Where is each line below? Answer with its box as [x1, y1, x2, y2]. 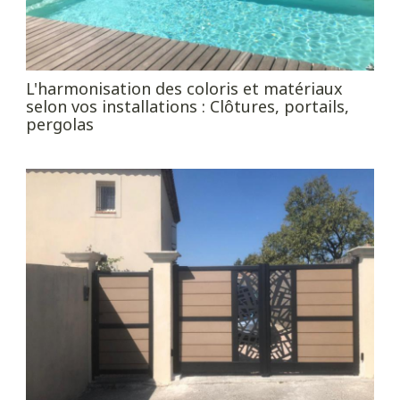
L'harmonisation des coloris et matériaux [25, 77, 343, 99]
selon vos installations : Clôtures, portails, [25, 95, 349, 117]
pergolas [25, 112, 94, 135]
